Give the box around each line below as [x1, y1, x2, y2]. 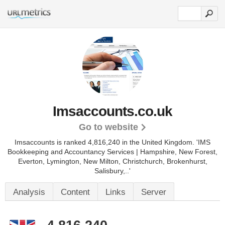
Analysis [13, 187, 45, 197]
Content [61, 187, 90, 197]
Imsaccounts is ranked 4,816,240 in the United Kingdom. [15, 138, 196, 146]
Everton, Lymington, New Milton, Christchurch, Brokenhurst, [18, 157, 207, 165]
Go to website [78, 122, 138, 132]
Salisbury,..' [94, 167, 131, 175]
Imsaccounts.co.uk [53, 103, 172, 119]
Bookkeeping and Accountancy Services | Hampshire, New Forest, [8, 148, 217, 156]
